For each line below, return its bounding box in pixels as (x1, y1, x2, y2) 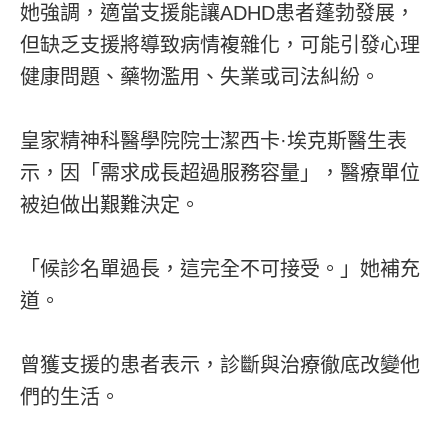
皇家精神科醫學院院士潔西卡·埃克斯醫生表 (20, 129, 407, 152)
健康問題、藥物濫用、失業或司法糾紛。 (20, 65, 380, 88)
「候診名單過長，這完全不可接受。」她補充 (20, 257, 420, 280)
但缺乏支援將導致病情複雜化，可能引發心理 (20, 33, 420, 56)
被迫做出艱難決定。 (20, 193, 200, 216)
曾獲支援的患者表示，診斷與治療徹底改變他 (20, 353, 420, 376)
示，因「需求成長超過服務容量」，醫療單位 (20, 161, 420, 184)
